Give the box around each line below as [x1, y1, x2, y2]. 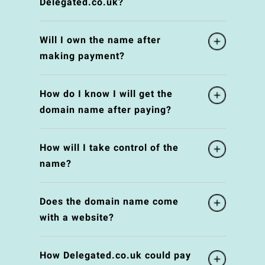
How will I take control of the [39, 142, 179, 154]
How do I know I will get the [39, 88, 173, 100]
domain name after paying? [39, 104, 172, 116]
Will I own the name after [39, 34, 161, 46]
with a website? [39, 212, 114, 224]
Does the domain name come [39, 196, 179, 208]
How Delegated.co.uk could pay [39, 250, 191, 261]
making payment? [39, 50, 125, 62]
